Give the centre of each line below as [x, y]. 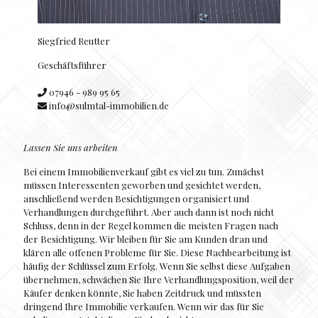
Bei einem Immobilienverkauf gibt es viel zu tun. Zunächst [144, 172]
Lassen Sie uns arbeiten [71, 148]
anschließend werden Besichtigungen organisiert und [136, 199]
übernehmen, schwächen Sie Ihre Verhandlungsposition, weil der [159, 280]
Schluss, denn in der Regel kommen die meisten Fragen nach [151, 226]
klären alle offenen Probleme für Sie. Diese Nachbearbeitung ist [157, 253]
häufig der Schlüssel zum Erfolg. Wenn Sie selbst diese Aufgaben [157, 266]
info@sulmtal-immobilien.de [108, 106]
